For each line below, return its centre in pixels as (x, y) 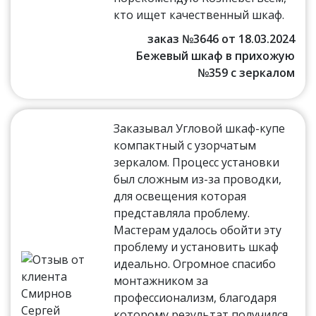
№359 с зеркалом (246, 73)
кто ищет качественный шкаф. (199, 15)
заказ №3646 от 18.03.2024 (221, 39)
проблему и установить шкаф (196, 247)
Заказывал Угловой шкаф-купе (200, 129)
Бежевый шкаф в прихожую (215, 56)
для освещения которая (180, 196)
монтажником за (161, 281)
